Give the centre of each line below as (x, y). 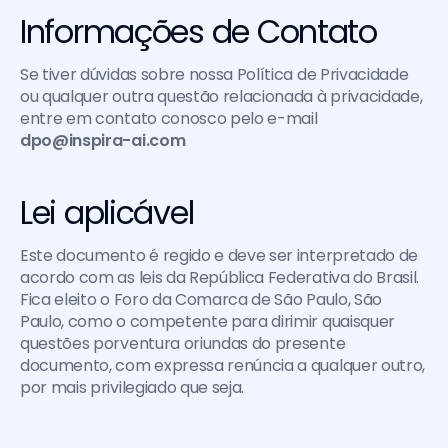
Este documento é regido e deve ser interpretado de (219, 255)
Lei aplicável (107, 212)
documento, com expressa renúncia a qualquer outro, (222, 365)
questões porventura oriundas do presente (183, 343)
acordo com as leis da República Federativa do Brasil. (220, 277)
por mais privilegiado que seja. (132, 387)
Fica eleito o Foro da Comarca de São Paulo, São (201, 299)
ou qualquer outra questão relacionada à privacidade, (221, 96)
